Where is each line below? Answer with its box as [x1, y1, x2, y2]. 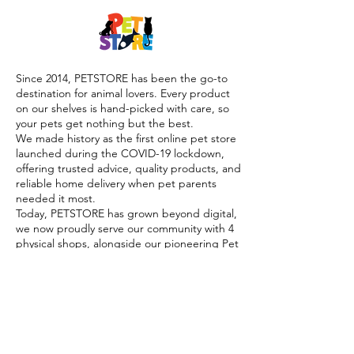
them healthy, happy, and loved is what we [16, 296, 228, 311]
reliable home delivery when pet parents [16, 175, 217, 190]
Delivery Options [8, 333, 79, 349]
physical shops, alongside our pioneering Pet [16, 235, 239, 250]
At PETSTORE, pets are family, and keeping [16, 281, 232, 296]
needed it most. [16, 190, 96, 205]
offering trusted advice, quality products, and [16, 160, 241, 175]
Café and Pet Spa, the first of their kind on [16, 250, 226, 265]
